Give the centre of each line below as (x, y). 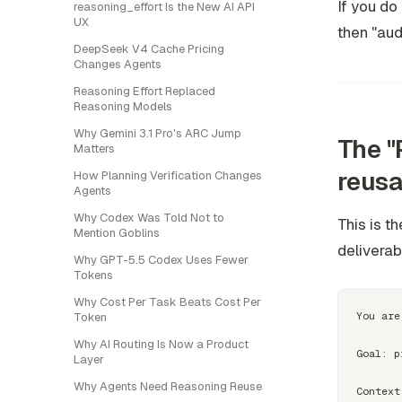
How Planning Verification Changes (168, 175)
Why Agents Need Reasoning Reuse (168, 386)
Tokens (93, 275)
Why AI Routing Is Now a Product (161, 344)
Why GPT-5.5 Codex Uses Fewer (161, 260)
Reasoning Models (123, 106)
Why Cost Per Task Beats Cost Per (167, 302)
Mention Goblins (117, 233)
